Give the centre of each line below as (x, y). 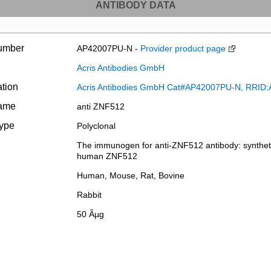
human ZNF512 (107, 156)
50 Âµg (90, 214)
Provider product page (183, 49)
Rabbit (89, 195)
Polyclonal (96, 126)
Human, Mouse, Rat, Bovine (130, 176)
